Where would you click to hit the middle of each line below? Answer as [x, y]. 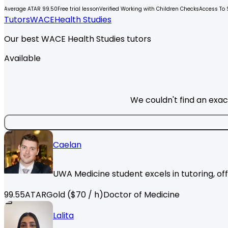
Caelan [67, 145]
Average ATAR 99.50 [31, 9]
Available [22, 59]
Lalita [63, 216]
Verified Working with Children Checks [149, 9]
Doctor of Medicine [141, 195]
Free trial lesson [78, 9]
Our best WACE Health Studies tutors [78, 39]
